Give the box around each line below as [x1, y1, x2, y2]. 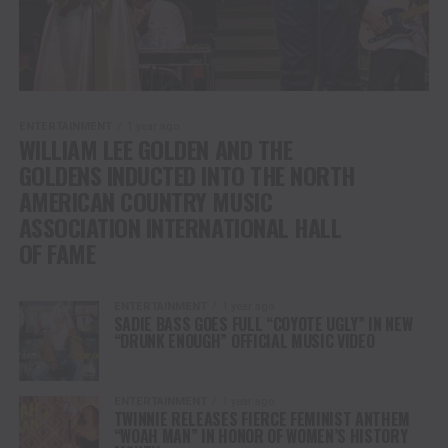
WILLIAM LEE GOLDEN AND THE [18, 130, 293, 167]
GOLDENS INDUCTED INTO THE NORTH [18, 156, 355, 193]
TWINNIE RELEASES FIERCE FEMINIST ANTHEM [113, 406, 411, 431]
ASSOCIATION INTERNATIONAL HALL [18, 208, 342, 245]
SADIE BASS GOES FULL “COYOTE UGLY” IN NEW [113, 311, 413, 336]
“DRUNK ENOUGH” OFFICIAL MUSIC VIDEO [113, 328, 375, 353]
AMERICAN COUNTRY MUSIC [18, 182, 273, 219]
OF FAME [18, 234, 96, 271]
